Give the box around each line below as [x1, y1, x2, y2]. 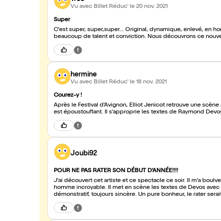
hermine [71, 71, 97, 78]
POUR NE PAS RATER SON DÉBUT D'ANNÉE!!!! [54, 168, 178, 174]
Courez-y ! [54, 93, 82, 99]
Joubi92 [71, 150, 97, 157]
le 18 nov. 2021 [130, 79, 167, 85]
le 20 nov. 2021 [130, 3, 168, 10]
